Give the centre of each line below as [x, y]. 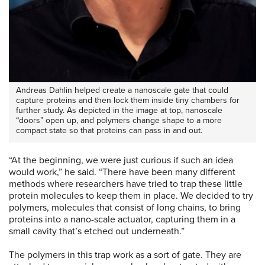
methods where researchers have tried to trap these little [126, 184]
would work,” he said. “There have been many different [122, 172]
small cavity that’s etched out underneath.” [97, 232]
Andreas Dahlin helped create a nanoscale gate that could [122, 91]
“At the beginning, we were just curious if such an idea [121, 161]
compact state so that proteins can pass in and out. [109, 131]
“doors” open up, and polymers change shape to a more [119, 121]
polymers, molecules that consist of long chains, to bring [125, 208]
